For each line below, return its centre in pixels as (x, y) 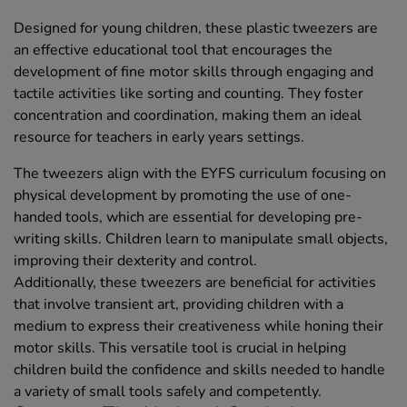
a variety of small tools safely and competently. (168, 392)
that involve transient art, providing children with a (179, 305)
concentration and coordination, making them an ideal (188, 116)
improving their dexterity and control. (135, 261)
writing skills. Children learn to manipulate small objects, (201, 239)
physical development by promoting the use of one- (183, 196)
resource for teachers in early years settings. (159, 138)
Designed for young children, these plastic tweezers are (196, 29)
